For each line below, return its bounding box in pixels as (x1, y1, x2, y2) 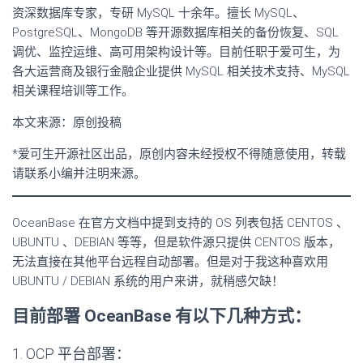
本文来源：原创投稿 (12, 115, 122, 130)
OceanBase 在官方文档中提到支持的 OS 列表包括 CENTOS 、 (12, 216, 348, 230)
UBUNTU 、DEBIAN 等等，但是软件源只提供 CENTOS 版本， (12, 235, 340, 250)
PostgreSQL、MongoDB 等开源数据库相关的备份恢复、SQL (12, 25, 339, 40)
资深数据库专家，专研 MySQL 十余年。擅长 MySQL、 (12, 6, 305, 20)
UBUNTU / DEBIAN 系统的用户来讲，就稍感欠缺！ (12, 274, 284, 288)
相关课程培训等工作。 (12, 83, 134, 98)
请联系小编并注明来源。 (12, 166, 146, 181)
